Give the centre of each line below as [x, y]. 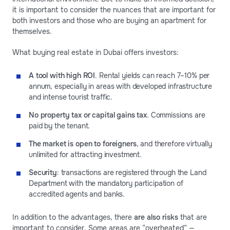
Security [43, 172]
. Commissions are [176, 115]
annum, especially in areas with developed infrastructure [121, 86]
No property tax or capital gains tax [88, 115]
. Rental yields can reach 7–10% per [152, 75]
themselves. [32, 31]
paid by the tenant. [60, 126]
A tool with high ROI [62, 75]
